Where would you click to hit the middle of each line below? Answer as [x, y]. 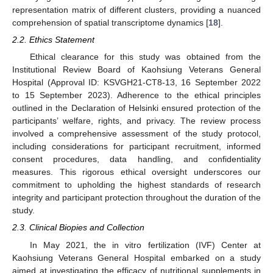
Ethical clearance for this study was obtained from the [145, 57]
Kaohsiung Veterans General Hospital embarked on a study [136, 257]
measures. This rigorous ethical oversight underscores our [136, 172]
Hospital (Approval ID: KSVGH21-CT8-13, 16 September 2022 [136, 83]
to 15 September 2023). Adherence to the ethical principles [136, 95]
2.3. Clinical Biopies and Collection [78, 228]
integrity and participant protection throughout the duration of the [136, 198]
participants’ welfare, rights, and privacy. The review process [136, 121]
